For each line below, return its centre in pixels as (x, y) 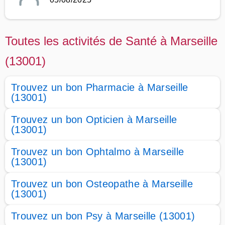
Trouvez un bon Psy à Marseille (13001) (103, 216)
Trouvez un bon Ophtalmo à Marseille (98, 152)
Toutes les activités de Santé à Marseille (111, 41)
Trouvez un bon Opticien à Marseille (94, 120)
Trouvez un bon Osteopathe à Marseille (102, 184)
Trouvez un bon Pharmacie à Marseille (100, 87)
